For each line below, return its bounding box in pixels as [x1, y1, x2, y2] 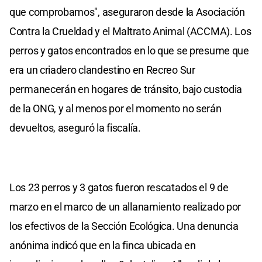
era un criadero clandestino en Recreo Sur [9, 63, 195, 76]
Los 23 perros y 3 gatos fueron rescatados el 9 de [9, 181, 229, 194]
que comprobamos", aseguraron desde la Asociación [9, 5, 245, 18]
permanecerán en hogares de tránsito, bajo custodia [9, 82, 243, 95]
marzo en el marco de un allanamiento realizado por [9, 200, 242, 213]
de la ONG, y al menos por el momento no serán [9, 102, 222, 115]
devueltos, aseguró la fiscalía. [9, 121, 141, 134]
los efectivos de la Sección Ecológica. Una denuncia [9, 219, 239, 232]
